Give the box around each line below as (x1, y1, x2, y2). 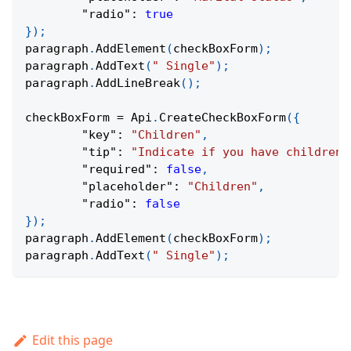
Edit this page (31, 331, 113, 349)
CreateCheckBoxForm (159, 110, 286, 125)
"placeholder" (81, 179, 173, 194)
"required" (81, 162, 152, 177)
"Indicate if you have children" (131, 145, 349, 160)
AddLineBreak (96, 76, 180, 91)
